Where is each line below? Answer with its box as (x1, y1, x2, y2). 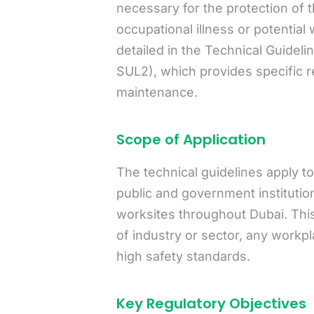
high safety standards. (116, 249, 250, 264)
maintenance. (116, 85, 198, 100)
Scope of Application (116, 130, 266, 149)
